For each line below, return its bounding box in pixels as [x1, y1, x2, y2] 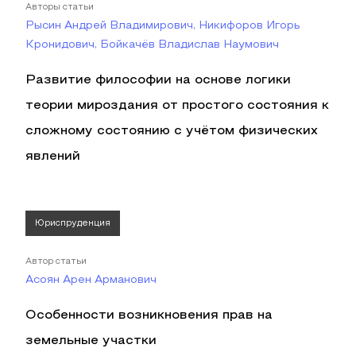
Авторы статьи [25, 3, 94, 11]
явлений [25, 151, 80, 162]
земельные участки [25, 335, 157, 346]
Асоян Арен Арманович [25, 275, 157, 285]
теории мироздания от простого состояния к [25, 100, 329, 111]
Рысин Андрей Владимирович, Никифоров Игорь [25, 21, 300, 31]
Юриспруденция [35, 219, 110, 227]
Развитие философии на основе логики [25, 75, 291, 86]
